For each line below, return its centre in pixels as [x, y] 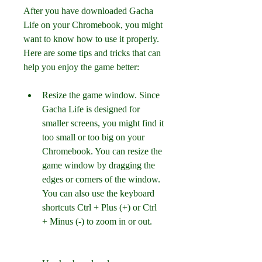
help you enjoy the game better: [81, 67]
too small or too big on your [93, 137]
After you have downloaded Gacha [88, 11]
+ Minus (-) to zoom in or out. [97, 221]
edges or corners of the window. [101, 179]
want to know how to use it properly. [91, 39]
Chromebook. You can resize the [102, 151]
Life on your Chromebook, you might [93, 25]
